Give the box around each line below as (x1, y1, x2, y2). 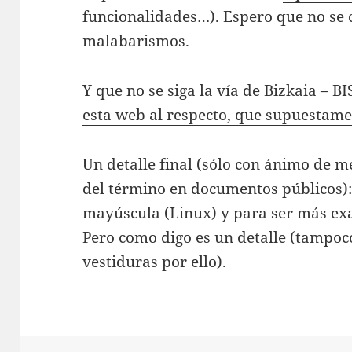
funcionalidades (82, 5, 198, 27)
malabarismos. (82, 30, 190, 51)
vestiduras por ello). (82, 251, 227, 272)
